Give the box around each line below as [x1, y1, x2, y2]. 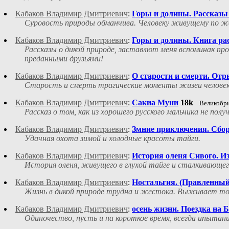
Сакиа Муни [132, 98, 178, 107]
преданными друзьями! [25, 54, 103, 63]
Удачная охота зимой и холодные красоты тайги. [25, 134, 200, 143]
